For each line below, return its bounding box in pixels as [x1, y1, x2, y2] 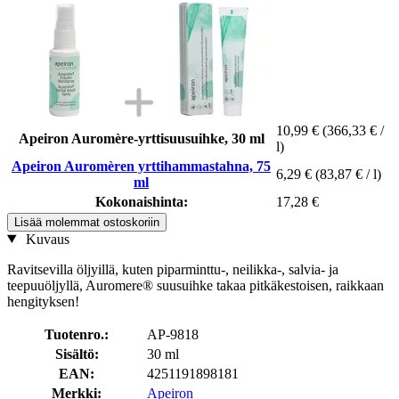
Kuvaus [21, 231, 69, 247]
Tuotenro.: [45, 326, 109, 342]
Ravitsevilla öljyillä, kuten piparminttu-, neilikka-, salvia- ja [7, 261, 338, 277]
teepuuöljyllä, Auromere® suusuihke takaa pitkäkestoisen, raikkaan [7, 277, 384, 293]
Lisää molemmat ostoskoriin [14, 215, 159, 229]
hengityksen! [7, 293, 79, 309]
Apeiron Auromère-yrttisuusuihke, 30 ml [18, 130, 265, 146]
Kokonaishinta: [94, 193, 188, 209]
